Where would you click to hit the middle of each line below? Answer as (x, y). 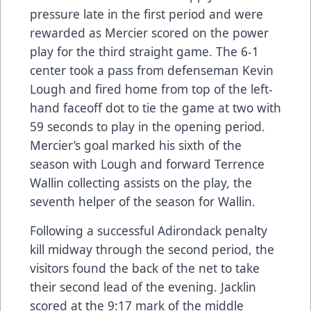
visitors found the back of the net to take (145, 268)
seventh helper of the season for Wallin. (143, 201)
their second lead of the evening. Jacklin (143, 286)
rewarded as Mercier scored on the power (149, 32)
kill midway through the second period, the (152, 249)
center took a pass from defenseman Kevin (152, 70)
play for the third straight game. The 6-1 (144, 51)
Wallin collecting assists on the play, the (141, 182)
